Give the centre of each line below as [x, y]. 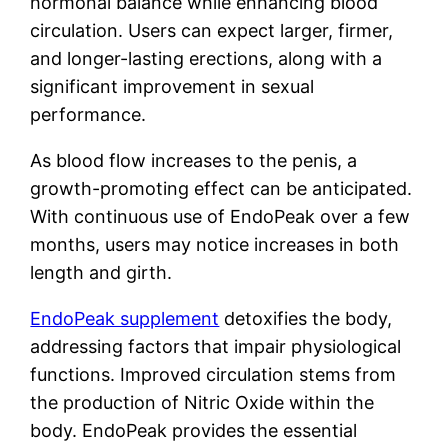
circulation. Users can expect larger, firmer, [212, 31]
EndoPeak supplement [125, 319]
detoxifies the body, [306, 319]
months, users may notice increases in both [215, 245]
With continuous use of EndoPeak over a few [220, 217]
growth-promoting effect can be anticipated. [221, 189]
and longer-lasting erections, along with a [206, 59]
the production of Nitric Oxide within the [202, 403]
